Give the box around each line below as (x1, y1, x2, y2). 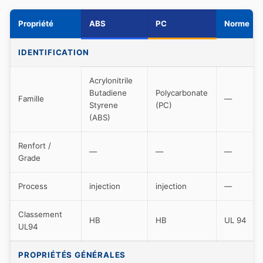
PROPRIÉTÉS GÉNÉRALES (18, 249, 126, 259)
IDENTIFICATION (18, 47, 89, 57)
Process (18, 181, 48, 191)
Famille (18, 93, 45, 103)
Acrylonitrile (89, 75, 133, 85)
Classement (18, 209, 63, 219)
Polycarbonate (156, 87, 208, 97)
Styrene (89, 100, 119, 110)
